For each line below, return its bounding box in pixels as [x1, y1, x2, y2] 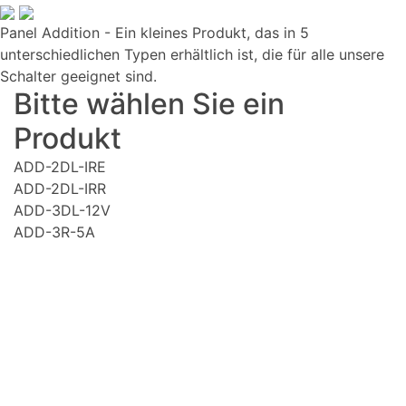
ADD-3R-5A [14, 223, 95, 241]
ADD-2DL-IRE [14, 158, 106, 176]
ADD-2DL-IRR [14, 179, 106, 198]
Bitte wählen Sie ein [14, 86, 285, 121]
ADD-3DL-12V [14, 201, 111, 219]
